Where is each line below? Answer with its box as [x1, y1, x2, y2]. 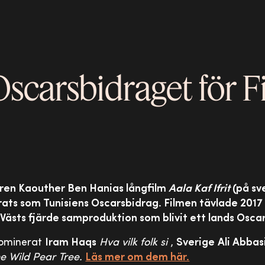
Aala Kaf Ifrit [169, 183, 231, 195]
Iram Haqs [45, 237, 97, 248]
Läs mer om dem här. [85, 252, 190, 263]
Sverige [176, 237, 215, 248]
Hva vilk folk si [99, 237, 168, 248]
